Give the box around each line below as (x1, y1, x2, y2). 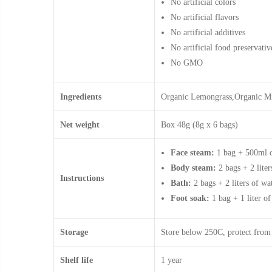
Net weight (60, 120, 100, 129)
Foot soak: (171, 193, 209, 203)
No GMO (171, 58, 203, 67)
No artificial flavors (171, 12, 239, 22)
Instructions (60, 173, 104, 183)
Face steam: (171, 148, 214, 157)
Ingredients (60, 92, 101, 101)
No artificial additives (171, 27, 245, 37)
